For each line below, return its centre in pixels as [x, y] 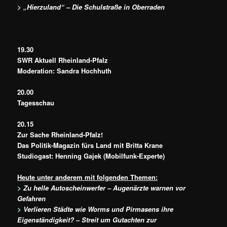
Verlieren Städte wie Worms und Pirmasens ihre [98, 209]
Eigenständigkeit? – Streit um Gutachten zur [87, 220]
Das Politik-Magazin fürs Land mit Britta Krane [90, 145]
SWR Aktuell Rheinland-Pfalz [63, 60]
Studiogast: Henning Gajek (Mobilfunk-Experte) [91, 156]
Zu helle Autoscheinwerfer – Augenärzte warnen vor [105, 188]
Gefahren [32, 199]
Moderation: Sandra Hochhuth [65, 70]
